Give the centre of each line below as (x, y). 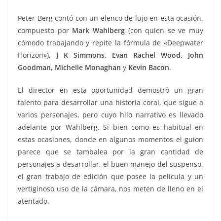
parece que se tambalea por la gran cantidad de (110, 152)
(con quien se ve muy (164, 31)
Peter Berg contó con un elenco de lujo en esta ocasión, (110, 18)
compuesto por (45, 31)
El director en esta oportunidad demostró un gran (110, 90)
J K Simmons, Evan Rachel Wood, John (130, 55)
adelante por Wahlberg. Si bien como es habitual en (110, 127)
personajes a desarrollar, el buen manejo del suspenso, (110, 164)
